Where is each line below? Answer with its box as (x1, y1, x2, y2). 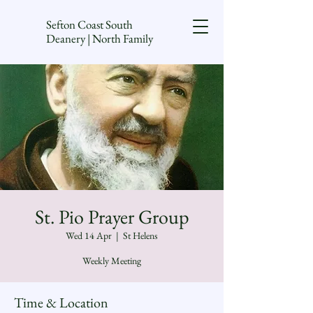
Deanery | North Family (46, 31, 153, 46)
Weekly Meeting (82, 254, 141, 267)
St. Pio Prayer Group (34, 204, 189, 229)
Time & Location (14, 293, 108, 312)
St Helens (123, 229, 158, 242)
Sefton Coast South (46, 17, 133, 32)
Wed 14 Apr (66, 229, 112, 242)
